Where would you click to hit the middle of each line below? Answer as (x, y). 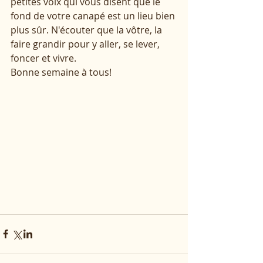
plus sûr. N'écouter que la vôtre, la (87, 30)
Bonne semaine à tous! (61, 72)
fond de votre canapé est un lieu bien (94, 16)
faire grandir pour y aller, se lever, (86, 44)
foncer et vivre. (45, 58)
